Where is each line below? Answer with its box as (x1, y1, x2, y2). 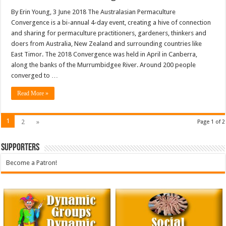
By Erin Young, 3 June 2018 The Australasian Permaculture (11, 8, 176, 16)
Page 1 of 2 (197, 119, 225, 126)
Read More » (17, 90, 49, 97)
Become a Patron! (6, 159, 58, 167)
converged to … (11, 72, 59, 80)
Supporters (1, 143, 40, 153)
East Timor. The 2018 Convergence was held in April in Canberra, (11, 50, 198, 59)
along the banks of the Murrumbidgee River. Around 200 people (11, 61, 196, 69)
